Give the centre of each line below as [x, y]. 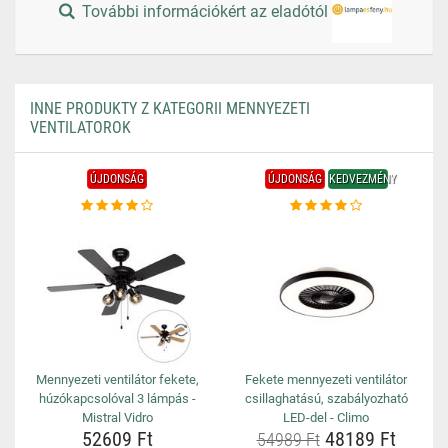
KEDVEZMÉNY [362, 179]
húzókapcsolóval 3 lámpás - [117, 398]
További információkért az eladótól [205, 12]
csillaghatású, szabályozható [326, 398]
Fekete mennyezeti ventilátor [326, 379]
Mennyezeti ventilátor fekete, [117, 379]
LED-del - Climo [326, 417]
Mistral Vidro [117, 417]
